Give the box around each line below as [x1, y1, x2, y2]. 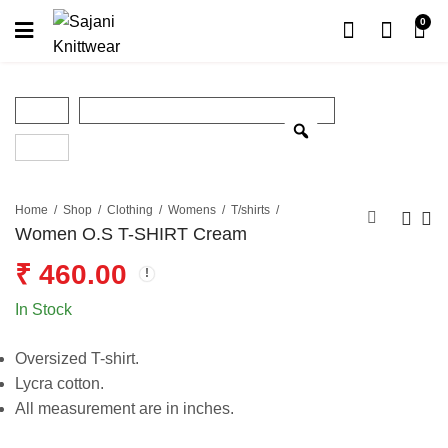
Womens [168, 203, 216, 217]
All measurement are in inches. [15, 399, 234, 417]
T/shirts [231, 203, 270, 217]
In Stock [15, 300, 72, 318]
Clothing [107, 203, 153, 217]
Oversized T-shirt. [15, 349, 139, 367]
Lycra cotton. [15, 374, 104, 392]
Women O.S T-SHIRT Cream [15, 224, 247, 245]
